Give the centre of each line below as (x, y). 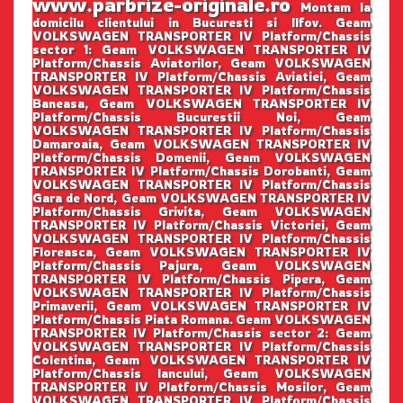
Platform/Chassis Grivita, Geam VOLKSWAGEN (201, 211)
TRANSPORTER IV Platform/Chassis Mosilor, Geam (201, 386)
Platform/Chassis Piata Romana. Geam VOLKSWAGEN (201, 319)
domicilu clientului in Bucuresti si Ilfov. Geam (201, 22)
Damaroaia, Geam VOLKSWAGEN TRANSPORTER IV (201, 143)
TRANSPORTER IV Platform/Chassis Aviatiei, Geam (201, 76)
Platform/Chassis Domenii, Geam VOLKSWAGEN (201, 157)
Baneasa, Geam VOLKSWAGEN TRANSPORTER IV (201, 103)
